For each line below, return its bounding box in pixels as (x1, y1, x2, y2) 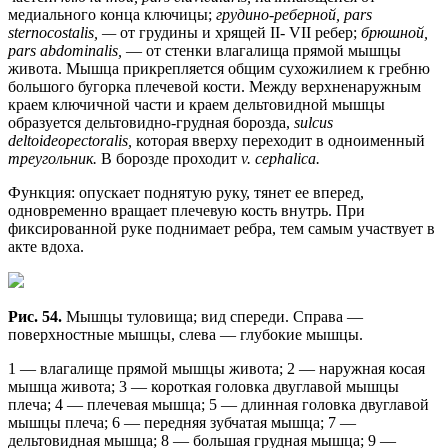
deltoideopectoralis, (8, 131, 136, 149)
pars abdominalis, (8, 41, 126, 59)
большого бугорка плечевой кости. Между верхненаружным (8, 77, 421, 95)
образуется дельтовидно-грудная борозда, (8, 113, 294, 131)
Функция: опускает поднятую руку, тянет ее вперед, (8, 183, 364, 201)
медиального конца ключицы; (8, 5, 216, 23)
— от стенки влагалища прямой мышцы (126, 41, 401, 59)
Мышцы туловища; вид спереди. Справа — (66, 307, 363, 325)
